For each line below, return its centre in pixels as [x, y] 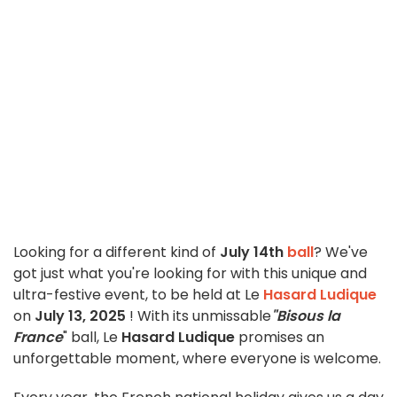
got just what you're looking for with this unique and [190, 274]
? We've [341, 253]
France [38, 338]
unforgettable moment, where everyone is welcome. [197, 359]
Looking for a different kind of [117, 253]
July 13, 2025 [80, 316]
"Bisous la [306, 316]
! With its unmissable [200, 316]
